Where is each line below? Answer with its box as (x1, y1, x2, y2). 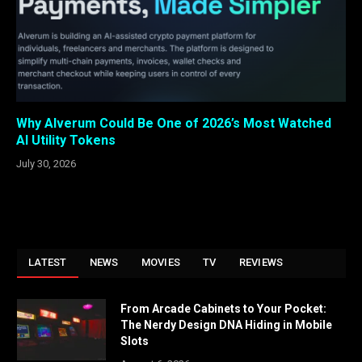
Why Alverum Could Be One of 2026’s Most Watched (16, 115, 331, 131)
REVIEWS (238, 255, 284, 268)
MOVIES (141, 255, 181, 268)
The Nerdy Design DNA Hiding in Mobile (120, 318, 332, 331)
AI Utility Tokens (16, 132, 116, 148)
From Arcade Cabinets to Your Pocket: (120, 301, 326, 315)
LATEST (28, 255, 67, 268)
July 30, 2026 (16, 157, 76, 170)
